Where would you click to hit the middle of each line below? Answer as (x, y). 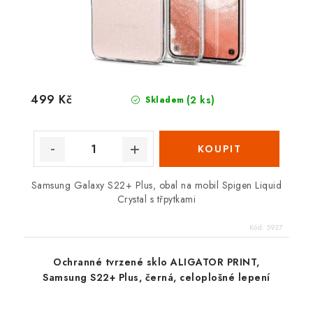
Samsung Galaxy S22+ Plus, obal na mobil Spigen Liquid (156, 185)
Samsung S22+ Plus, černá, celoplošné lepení (156, 278)
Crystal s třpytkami (156, 199)
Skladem (163, 100)
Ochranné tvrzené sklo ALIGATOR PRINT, (156, 262)
